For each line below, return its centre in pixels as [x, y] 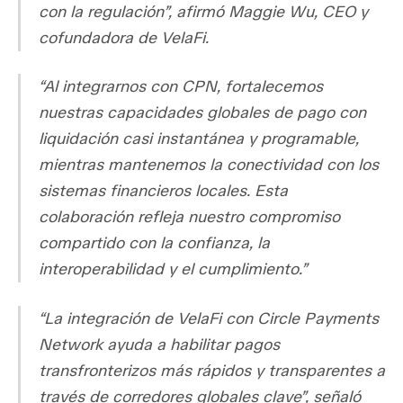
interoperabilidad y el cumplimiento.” [173, 269]
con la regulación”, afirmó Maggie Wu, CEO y [203, 12]
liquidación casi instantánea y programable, [199, 139]
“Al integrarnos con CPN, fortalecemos [181, 87]
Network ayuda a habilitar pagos [159, 344]
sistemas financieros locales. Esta [163, 191]
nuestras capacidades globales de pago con [202, 113]
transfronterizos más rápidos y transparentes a [212, 370]
